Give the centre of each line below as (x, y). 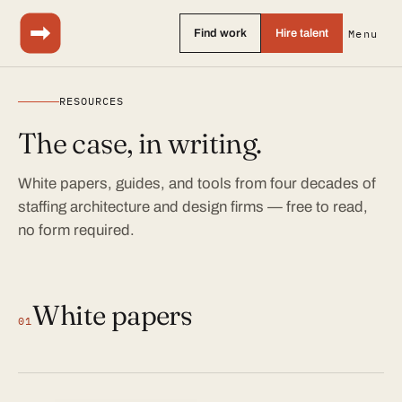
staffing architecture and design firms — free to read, (193, 207)
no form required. (76, 230)
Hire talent (301, 33)
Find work (220, 33)
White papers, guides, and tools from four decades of (197, 184)
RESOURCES (92, 101)
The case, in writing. (140, 143)
